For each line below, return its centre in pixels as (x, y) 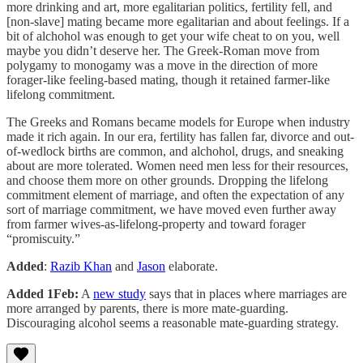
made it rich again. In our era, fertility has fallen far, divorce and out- (180, 136)
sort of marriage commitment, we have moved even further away (171, 209)
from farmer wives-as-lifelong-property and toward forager (156, 224)
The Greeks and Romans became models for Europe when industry (178, 122)
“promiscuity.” (43, 238)
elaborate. (192, 266)
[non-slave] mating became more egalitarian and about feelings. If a (178, 21)
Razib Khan (81, 266)
